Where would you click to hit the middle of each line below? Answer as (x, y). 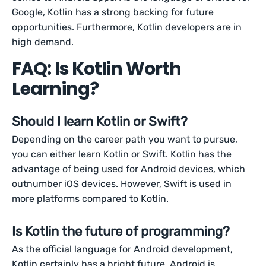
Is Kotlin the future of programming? (121, 231)
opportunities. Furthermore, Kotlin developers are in (127, 27)
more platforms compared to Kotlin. (91, 199)
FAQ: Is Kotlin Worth (97, 69)
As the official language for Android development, (123, 249)
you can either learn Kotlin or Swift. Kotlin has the (122, 154)
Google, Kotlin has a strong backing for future (113, 12)
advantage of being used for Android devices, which (129, 169)
